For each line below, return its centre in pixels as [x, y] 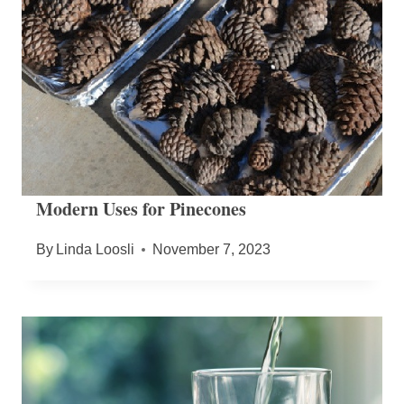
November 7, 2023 [212, 250]
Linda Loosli [96, 250]
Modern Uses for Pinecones [141, 209]
